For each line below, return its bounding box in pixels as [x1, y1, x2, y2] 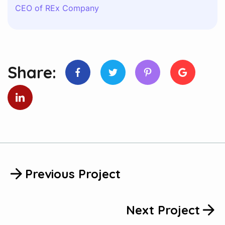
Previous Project [25, 166, 121, 182]
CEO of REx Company [15, 3, 99, 14]
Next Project [126, 202, 200, 218]
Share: [8, 62, 56, 83]
